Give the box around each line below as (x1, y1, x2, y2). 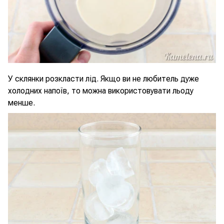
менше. (8, 98, 35, 107)
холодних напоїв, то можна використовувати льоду (8, 86, 193, 95)
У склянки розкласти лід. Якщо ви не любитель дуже (8, 74, 199, 83)
